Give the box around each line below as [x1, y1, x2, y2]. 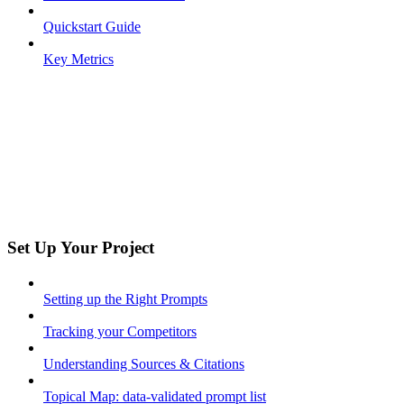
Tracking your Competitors [43, 323, 197, 339]
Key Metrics [43, 51, 114, 68]
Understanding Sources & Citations [43, 355, 244, 372]
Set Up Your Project [7, 237, 154, 257]
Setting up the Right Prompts [43, 290, 207, 307]
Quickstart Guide [43, 19, 141, 35]
